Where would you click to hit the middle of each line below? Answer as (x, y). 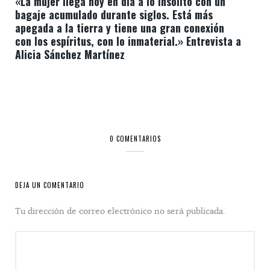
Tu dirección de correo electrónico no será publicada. (120, 211)
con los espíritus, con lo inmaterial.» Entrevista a (128, 41)
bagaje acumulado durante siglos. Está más (114, 14)
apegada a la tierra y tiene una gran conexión (120, 28)
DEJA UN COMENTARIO (50, 185)
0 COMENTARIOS (135, 139)
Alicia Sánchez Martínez (70, 54)
